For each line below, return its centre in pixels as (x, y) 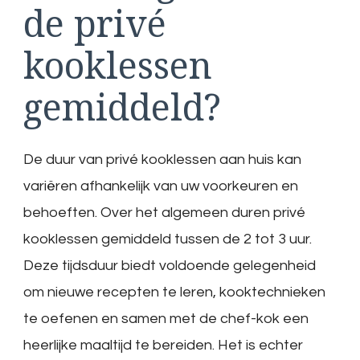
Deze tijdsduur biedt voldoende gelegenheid (170, 265)
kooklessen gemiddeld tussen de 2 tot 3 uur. (168, 239)
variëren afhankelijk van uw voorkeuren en (161, 186)
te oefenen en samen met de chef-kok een (166, 318)
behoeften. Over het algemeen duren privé (164, 212)
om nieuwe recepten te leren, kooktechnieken (174, 292)
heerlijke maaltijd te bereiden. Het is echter (163, 345)
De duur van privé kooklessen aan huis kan (162, 159)
